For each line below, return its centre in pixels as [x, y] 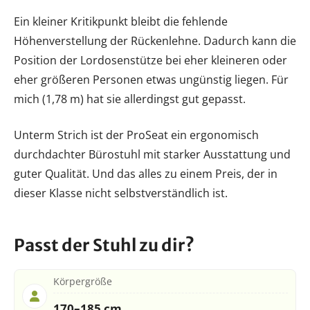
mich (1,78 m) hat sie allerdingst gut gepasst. [130, 99]
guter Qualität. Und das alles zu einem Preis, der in [146, 173]
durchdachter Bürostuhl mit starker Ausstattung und [152, 154]
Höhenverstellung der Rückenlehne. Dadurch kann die [155, 40]
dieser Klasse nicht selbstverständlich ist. [121, 193]
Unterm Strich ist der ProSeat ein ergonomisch [136, 135]
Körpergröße [82, 282]
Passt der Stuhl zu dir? [104, 245]
